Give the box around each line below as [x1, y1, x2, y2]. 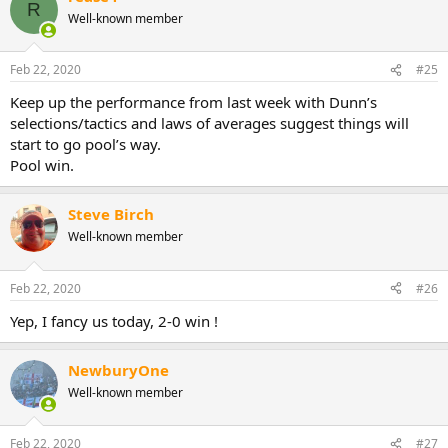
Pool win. [10, 155, 74, 176]
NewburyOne [68, 359, 169, 380]
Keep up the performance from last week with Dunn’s [10, 92, 377, 113]
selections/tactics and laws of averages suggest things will [10, 113, 409, 134]
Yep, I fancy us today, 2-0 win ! [10, 310, 218, 331]
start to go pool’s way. [10, 134, 161, 155]
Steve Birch [68, 204, 154, 225]
